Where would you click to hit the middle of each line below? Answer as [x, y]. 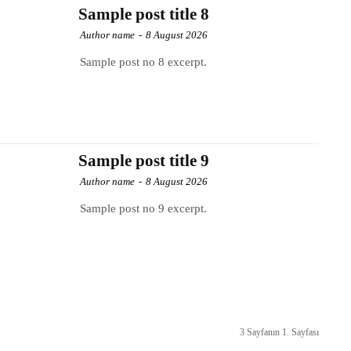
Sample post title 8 [143, 14]
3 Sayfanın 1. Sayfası [279, 332]
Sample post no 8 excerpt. [144, 62]
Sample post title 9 [143, 160]
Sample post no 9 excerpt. [144, 208]
